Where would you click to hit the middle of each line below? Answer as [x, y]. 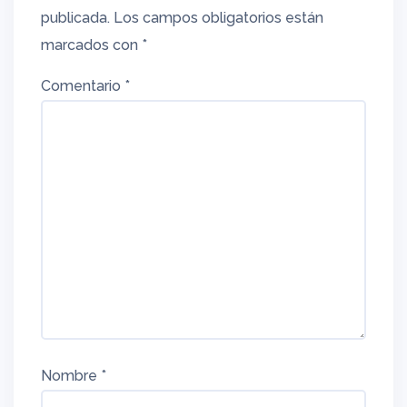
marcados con [91, 45]
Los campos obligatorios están [218, 18]
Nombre [71, 376]
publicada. [75, 18]
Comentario [83, 86]
